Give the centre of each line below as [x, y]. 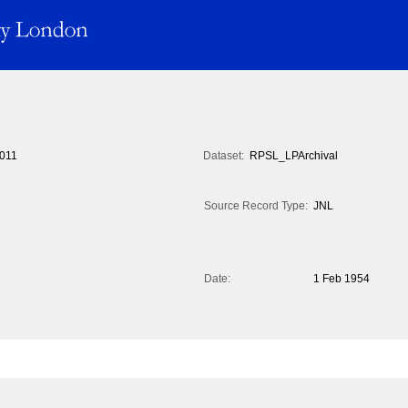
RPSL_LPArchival [294, 156]
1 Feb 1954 [342, 279]
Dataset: [224, 156]
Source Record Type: [256, 206]
